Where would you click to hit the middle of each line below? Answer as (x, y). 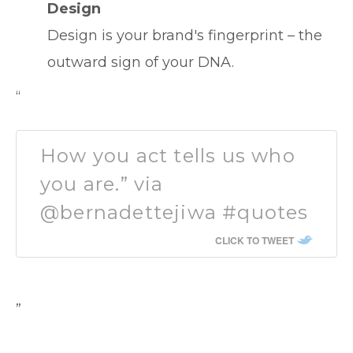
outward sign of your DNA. (141, 62)
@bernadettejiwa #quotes (175, 212)
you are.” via (102, 184)
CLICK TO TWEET (255, 240)
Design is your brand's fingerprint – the (185, 35)
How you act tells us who (168, 156)
